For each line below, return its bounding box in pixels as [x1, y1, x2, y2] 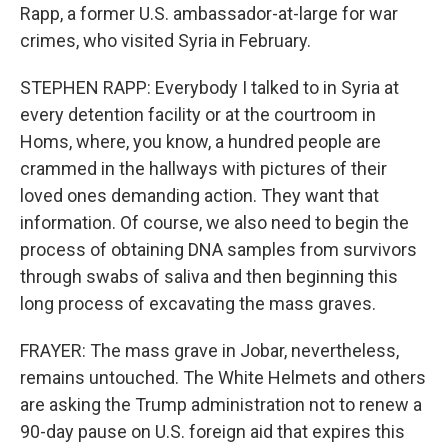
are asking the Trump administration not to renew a [20, 394, 422, 415]
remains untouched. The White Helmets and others [20, 367, 426, 388]
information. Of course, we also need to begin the [20, 212, 409, 233]
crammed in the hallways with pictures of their [20, 158, 387, 179]
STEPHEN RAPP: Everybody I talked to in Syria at [20, 77, 399, 98]
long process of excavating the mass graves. [20, 293, 376, 314]
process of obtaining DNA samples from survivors [20, 239, 417, 260]
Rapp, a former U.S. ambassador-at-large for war [20, 3, 398, 24]
